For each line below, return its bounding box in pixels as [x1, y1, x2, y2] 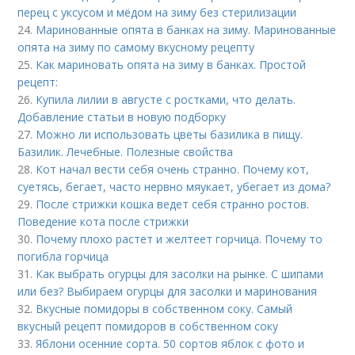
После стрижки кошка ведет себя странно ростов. [36, 197, 310, 212]
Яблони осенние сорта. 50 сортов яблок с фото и [36, 336, 305, 351]
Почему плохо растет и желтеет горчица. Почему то [36, 231, 323, 246]
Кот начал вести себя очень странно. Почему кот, [36, 162, 310, 177]
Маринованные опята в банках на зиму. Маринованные [36, 22, 337, 37]
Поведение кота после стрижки [17, 214, 189, 229]
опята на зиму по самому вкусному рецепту [17, 40, 255, 55]
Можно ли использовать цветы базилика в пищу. [36, 127, 303, 142]
